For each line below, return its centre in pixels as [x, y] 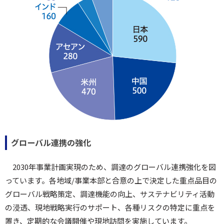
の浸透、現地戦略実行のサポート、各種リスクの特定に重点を [110, 207]
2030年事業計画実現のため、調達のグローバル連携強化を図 [114, 167]
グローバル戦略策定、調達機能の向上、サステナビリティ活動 [110, 194]
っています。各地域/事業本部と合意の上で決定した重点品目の [111, 180]
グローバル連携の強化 [51, 142]
